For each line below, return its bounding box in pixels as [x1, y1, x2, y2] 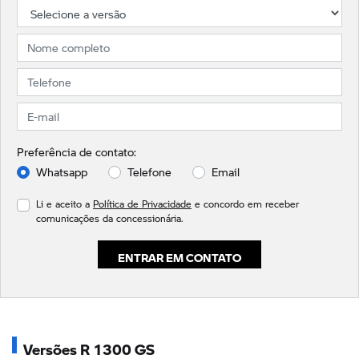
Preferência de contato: [17, 143, 136, 161]
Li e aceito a [36, 197, 93, 212]
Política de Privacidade [93, 197, 192, 212]
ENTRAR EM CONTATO [118, 242, 241, 267]
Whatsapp [36, 163, 87, 181]
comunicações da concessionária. [36, 212, 183, 226]
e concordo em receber [192, 197, 299, 212]
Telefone [127, 163, 171, 181]
